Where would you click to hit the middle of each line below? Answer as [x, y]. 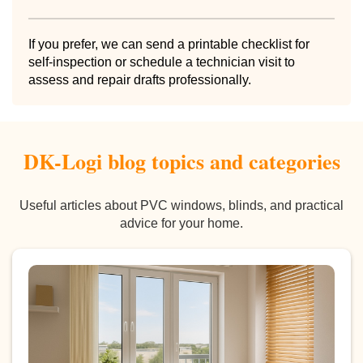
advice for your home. [181, 223]
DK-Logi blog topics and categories [181, 161]
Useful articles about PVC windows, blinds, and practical [181, 205]
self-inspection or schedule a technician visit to [162, 62]
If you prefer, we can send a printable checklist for [169, 44]
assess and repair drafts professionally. [140, 79]
